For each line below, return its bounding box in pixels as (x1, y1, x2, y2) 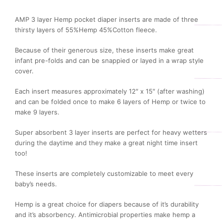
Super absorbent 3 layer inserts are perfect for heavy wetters (15, 128, 207, 136)
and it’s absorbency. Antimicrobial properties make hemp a (15, 211, 195, 219)
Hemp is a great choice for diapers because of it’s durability (15, 200, 199, 208)
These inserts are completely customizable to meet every (15, 169, 193, 177)
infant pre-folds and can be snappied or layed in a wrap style (15, 56, 204, 64)
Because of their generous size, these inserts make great (15, 46, 194, 54)
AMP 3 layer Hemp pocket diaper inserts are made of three (15, 15, 198, 23)
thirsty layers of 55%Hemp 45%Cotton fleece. (15, 26, 157, 34)
